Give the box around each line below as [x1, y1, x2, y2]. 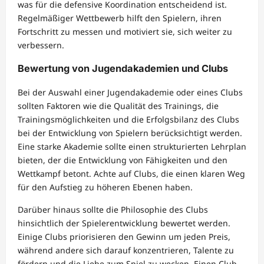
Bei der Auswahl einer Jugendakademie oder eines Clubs [18, 86, 243, 98]
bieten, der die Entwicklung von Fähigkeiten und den [18, 154, 227, 166]
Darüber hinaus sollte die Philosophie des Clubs [18, 203, 208, 215]
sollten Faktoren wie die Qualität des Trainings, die [18, 100, 219, 111]
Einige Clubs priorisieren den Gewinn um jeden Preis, [18, 230, 230, 242]
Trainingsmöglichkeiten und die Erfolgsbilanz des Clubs [18, 113, 239, 125]
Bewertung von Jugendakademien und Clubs [18, 62, 228, 75]
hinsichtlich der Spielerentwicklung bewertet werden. [18, 217, 230, 229]
